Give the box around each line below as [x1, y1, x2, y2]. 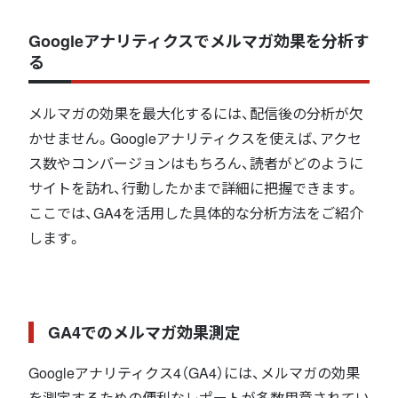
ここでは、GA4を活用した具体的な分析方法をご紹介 [28, 203, 363, 224]
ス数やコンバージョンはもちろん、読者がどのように [28, 153, 363, 174]
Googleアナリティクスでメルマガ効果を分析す [28, 29, 370, 53]
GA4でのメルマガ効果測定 [48, 321, 241, 345]
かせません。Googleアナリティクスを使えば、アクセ [28, 128, 362, 149]
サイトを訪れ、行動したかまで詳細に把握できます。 [28, 178, 360, 199]
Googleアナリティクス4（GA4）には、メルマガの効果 [28, 362, 360, 384]
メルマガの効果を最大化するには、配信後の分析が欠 [28, 103, 363, 124]
